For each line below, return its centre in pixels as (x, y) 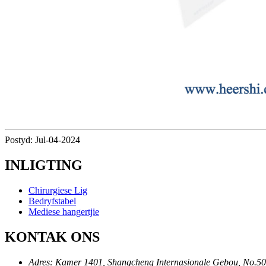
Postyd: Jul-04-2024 (42, 140)
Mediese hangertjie (64, 211)
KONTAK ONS (52, 237)
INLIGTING (44, 165)
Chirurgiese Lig (58, 190)
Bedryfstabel (52, 201)
